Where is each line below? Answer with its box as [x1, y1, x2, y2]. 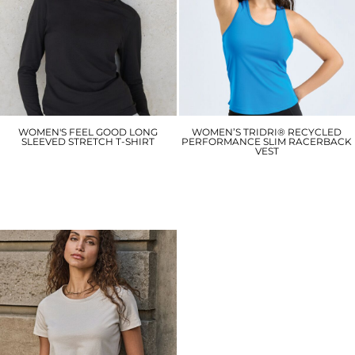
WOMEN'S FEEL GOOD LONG [18, 125, 158, 138]
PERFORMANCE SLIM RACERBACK [181, 135, 353, 147]
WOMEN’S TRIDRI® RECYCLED [192, 125, 342, 138]
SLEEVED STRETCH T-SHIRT [21, 135, 155, 147]
